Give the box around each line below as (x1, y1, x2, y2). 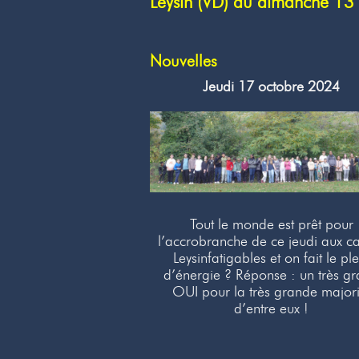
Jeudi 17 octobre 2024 (203, 78, 341, 96)
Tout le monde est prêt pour (189, 216, 353, 234)
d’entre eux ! (234, 300, 309, 318)
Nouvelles (150, 51, 217, 71)
